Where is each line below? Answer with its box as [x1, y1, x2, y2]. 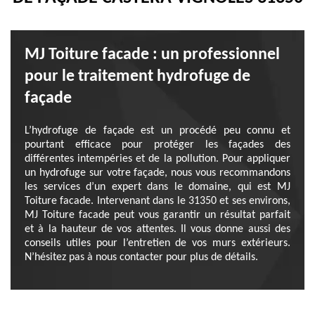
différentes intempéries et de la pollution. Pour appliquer [25, 153, 290, 165]
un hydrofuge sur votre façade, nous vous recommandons [25, 167, 290, 179]
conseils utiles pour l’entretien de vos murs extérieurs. [25, 238, 290, 249]
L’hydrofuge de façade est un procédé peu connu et [25, 125, 290, 136]
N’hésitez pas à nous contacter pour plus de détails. [25, 252, 258, 263]
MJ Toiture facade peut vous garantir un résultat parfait [25, 210, 290, 221]
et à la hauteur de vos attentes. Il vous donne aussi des [25, 224, 290, 235]
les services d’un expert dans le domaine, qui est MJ [25, 181, 290, 193]
